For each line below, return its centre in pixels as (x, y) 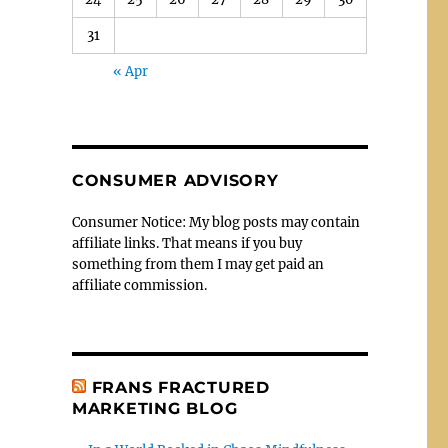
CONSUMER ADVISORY (175, 181)
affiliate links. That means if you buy (186, 244)
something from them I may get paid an (197, 265)
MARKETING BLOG (154, 409)
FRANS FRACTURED (180, 388)
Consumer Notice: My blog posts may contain (215, 223)
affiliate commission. (139, 286)
